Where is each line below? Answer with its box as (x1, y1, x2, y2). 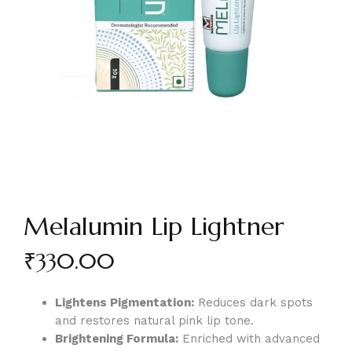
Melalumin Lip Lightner (24, 211, 284, 243)
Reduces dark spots (194, 295, 313, 310)
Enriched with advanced (178, 332, 320, 346)
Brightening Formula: (55, 332, 178, 346)
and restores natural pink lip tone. (55, 313, 254, 328)
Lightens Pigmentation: (55, 295, 194, 310)
